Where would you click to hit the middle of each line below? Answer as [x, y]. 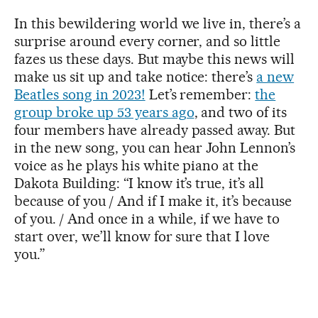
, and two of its [241, 113]
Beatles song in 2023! [80, 95]
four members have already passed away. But [155, 130]
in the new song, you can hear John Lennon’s [155, 148]
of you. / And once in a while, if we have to [147, 219]
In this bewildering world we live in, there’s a [158, 24]
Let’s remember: [200, 95]
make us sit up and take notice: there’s [136, 77]
